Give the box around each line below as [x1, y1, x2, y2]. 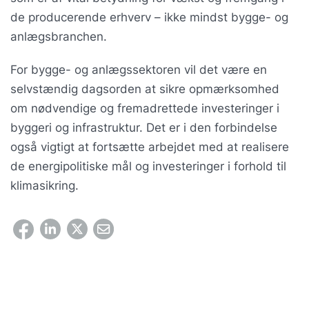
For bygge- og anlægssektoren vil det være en [10, 63, 267, 77]
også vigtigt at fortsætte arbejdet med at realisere [10, 140, 289, 154]
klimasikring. [10, 179, 79, 193]
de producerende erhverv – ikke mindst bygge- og [10, 10, 288, 25]
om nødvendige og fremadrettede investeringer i [10, 101, 279, 116]
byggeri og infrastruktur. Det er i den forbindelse [10, 121, 277, 135]
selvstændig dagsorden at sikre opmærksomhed [10, 82, 279, 97]
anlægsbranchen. [10, 30, 107, 44]
